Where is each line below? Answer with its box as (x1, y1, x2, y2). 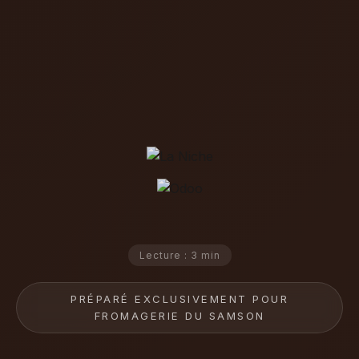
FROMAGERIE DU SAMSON (94, 309, 265, 322)
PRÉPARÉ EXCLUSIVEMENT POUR (71, 292, 288, 305)
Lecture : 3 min (139, 248, 220, 261)
